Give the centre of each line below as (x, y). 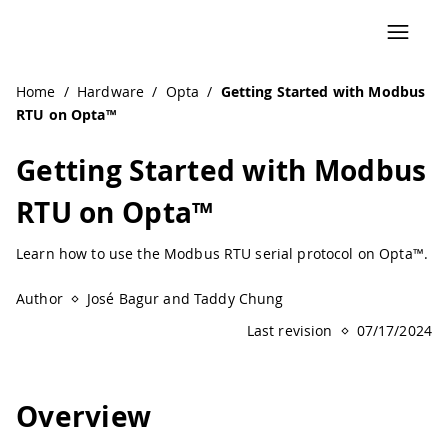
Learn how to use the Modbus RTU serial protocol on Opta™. (222, 253)
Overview (84, 417)
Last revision (289, 330)
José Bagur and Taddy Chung (185, 298)
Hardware (110, 91)
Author (39, 298)
